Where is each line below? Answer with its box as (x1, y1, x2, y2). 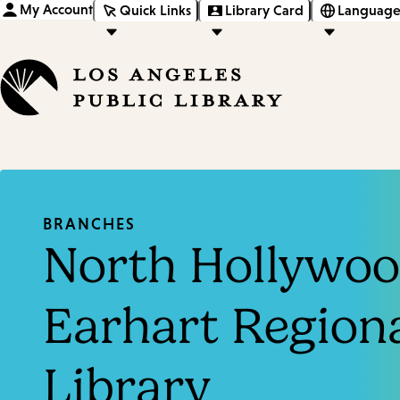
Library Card (225, 2, 304, 18)
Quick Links (120, 2, 191, 18)
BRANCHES (43, 215, 136, 234)
